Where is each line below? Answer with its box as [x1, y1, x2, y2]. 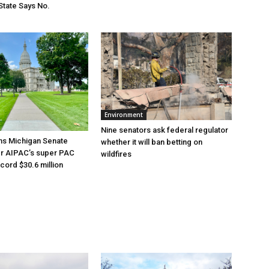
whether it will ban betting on [101, 137, 202, 147]
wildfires [101, 149, 131, 159]
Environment [104, 110, 143, 119]
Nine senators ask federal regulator [101, 125, 228, 134]
